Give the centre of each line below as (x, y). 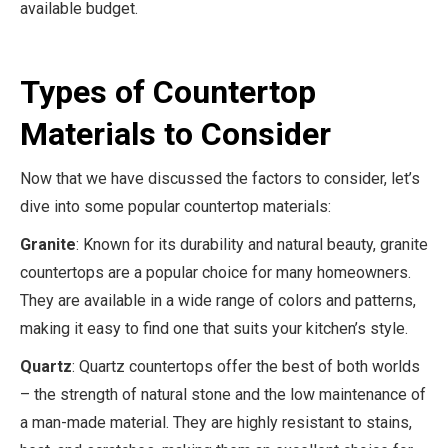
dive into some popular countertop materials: (175, 206)
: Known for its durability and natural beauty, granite (252, 244)
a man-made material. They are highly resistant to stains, (216, 422)
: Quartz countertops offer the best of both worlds (246, 366)
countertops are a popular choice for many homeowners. (215, 272)
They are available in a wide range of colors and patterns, (218, 300)
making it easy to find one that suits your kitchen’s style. (214, 328)
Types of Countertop (168, 92)
